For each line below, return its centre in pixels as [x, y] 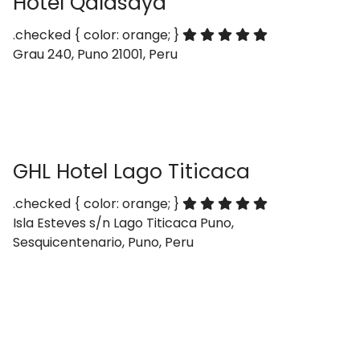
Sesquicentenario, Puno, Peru [103, 242]
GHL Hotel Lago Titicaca [131, 172]
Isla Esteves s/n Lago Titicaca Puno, [123, 223]
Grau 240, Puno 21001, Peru [95, 54]
